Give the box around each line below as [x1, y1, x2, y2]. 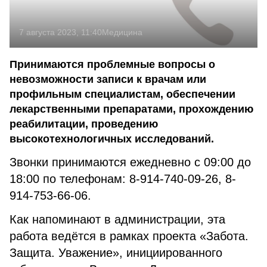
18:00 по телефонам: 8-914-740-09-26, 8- [10, 172, 236, 185]
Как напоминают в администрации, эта [10, 213, 225, 226]
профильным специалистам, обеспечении [10, 88, 235, 100]
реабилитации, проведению [10, 118, 158, 130]
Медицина [102, 27, 142, 37]
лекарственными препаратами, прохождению [10, 103, 253, 115]
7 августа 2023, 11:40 [19, 27, 102, 37]
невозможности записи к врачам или [10, 73, 206, 85]
